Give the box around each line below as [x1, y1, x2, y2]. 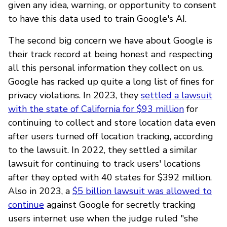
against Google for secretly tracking [44, 198, 196, 211]
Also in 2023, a [8, 184, 72, 197]
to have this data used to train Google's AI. [8, 12, 186, 25]
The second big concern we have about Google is [8, 34, 212, 47]
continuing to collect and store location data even [8, 116, 215, 129]
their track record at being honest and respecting [8, 48, 213, 60]
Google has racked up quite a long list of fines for [8, 75, 214, 88]
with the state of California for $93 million [8, 102, 184, 115]
